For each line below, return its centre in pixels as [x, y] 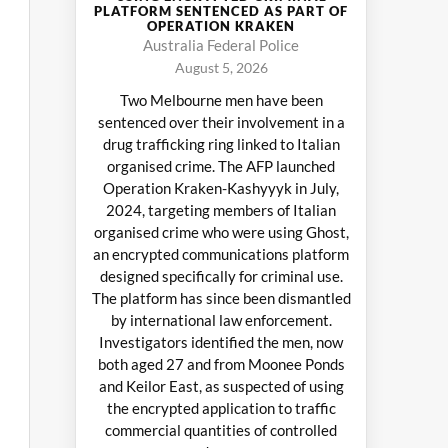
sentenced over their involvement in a [221, 121]
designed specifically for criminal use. [221, 275]
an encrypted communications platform [221, 253]
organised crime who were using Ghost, [221, 231]
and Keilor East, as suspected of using [221, 385]
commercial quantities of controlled [221, 429]
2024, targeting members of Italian [221, 209]
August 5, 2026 [221, 67]
